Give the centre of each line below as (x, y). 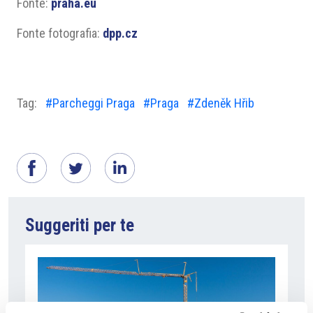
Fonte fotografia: (60, 33)
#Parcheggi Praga (90, 103)
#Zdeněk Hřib (221, 103)
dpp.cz (120, 33)
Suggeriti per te (80, 225)
